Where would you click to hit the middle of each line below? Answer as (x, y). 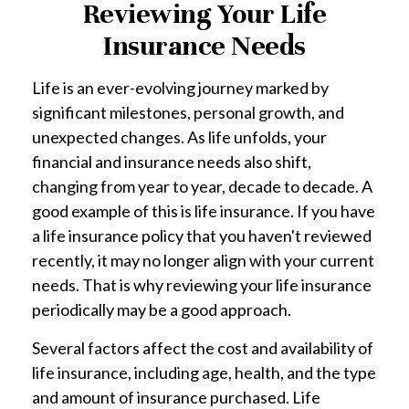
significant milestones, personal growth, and (188, 112)
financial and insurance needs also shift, (172, 162)
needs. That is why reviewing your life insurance (202, 285)
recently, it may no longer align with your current (203, 260)
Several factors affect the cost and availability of (203, 348)
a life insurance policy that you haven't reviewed (202, 236)
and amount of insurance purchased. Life (176, 397)
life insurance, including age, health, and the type (204, 372)
